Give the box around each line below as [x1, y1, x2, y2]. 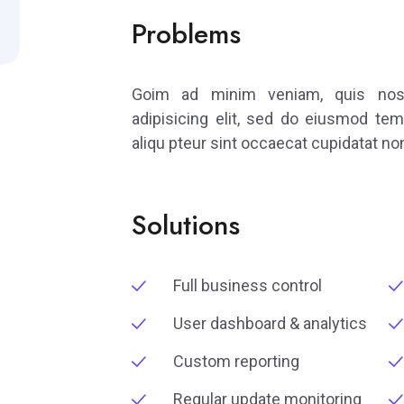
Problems [132, 14, 241, 54]
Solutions [132, 206, 240, 245]
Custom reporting [173, 352, 299, 372]
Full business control [173, 276, 322, 296]
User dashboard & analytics [173, 314, 367, 334]
